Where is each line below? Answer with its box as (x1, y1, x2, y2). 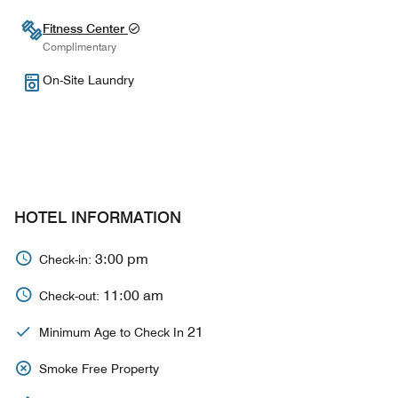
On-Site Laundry (43, 72, 134, 87)
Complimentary (43, 39, 116, 53)
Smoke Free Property (39, 361, 159, 376)
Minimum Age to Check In (39, 325, 187, 340)
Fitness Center (43, 20, 128, 36)
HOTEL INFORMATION (14, 207, 181, 227)
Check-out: (39, 289, 103, 304)
